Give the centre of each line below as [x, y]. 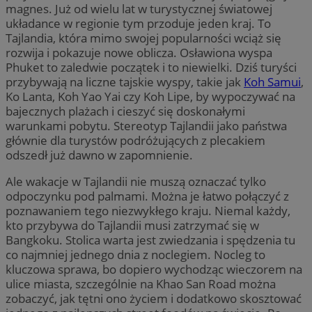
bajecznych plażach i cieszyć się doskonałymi [125, 111]
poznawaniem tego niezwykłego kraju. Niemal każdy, [148, 210]
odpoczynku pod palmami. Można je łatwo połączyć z [147, 196]
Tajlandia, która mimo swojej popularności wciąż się [143, 38]
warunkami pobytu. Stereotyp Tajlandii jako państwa [146, 125]
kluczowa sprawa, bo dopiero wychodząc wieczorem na [154, 269]
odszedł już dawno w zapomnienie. [101, 155]
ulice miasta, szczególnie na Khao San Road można [141, 283]
